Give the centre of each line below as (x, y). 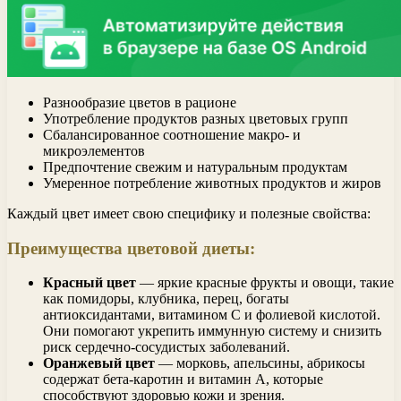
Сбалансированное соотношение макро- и (172, 134)
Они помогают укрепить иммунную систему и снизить (212, 331)
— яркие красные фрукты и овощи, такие (265, 283)
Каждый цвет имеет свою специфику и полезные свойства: (189, 213)
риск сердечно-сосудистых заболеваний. (166, 347)
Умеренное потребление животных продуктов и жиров (212, 183)
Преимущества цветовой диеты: (131, 248)
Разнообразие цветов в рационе (140, 102)
